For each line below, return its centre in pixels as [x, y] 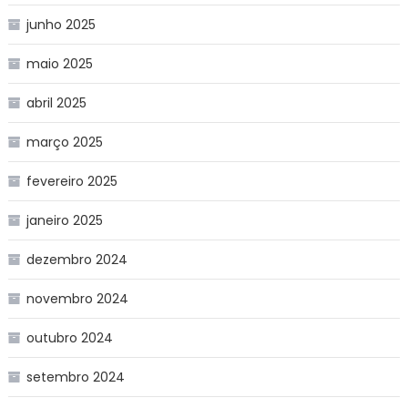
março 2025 [64, 142]
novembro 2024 [77, 298]
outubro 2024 [69, 337]
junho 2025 [61, 24]
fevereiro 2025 [71, 181]
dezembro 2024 [76, 259]
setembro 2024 [75, 377]
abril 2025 [56, 102]
